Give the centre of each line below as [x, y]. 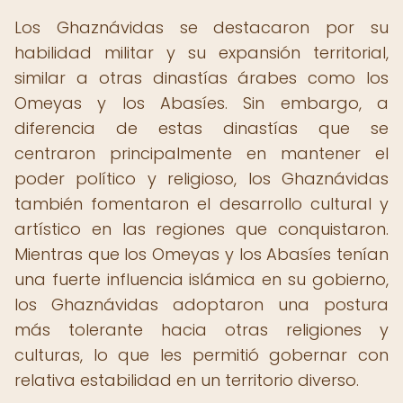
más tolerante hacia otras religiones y [201, 330]
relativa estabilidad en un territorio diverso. [187, 380]
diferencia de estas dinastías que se [201, 128]
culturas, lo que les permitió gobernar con [201, 355]
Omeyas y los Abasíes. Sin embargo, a [201, 103]
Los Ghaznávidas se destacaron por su [201, 27]
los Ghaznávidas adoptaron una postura [201, 304]
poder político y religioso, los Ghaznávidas [201, 179]
